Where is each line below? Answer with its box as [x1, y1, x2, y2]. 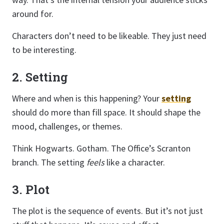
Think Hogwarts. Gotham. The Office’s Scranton [12, 142, 190, 154]
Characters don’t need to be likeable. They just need [12, 30, 206, 41]
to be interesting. [12, 44, 76, 55]
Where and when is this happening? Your [12, 92, 161, 104]
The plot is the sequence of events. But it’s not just [12, 205, 203, 216]
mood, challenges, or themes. [12, 120, 122, 132]
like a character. [104, 156, 165, 168]
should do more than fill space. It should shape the [12, 106, 200, 118]
